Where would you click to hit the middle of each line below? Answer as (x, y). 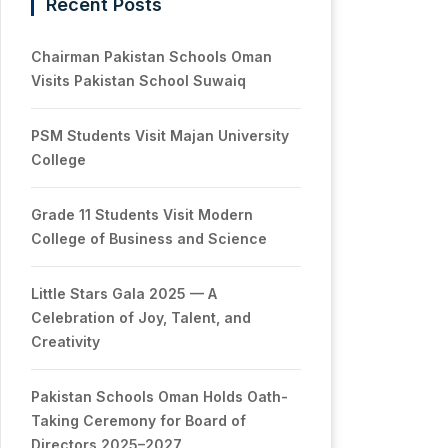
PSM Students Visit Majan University (160, 135)
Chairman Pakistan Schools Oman (151, 56)
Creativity (65, 341)
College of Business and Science (149, 238)
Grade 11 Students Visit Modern (142, 214)
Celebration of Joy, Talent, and (141, 317)
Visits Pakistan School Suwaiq (138, 80)
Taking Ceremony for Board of (138, 420)
